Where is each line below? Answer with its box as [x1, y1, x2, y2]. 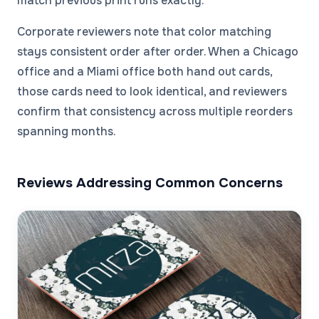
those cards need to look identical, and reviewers [17, 83, 287, 99]
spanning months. [17, 123, 116, 139]
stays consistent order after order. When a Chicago [17, 43, 298, 59]
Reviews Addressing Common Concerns [17, 173, 283, 192]
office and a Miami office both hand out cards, [17, 63, 272, 79]
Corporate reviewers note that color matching [17, 23, 271, 39]
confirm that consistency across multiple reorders [17, 103, 293, 119]
